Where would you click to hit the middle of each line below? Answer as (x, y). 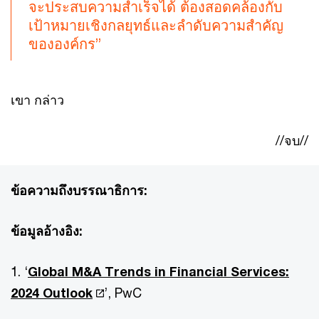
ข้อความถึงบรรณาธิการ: (79, 190)
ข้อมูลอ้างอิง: (47, 231)
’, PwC (124, 293)
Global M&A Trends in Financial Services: (158, 271)
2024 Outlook (52, 293)
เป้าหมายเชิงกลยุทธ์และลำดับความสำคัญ (156, 25)
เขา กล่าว (37, 100)
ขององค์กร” (65, 44)
